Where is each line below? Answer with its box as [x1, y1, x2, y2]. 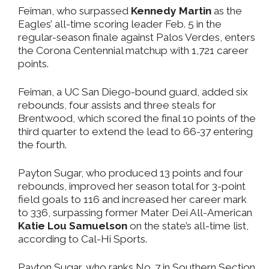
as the [211, 4, 242, 17]
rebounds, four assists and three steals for [18, 98, 216, 111]
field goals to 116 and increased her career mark [18, 193, 247, 205]
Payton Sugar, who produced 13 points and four [18, 166, 243, 179]
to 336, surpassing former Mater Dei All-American [18, 206, 252, 219]
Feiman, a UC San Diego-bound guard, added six [18, 85, 248, 98]
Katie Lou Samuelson [18, 219, 127, 232]
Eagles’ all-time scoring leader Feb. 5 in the [18, 17, 222, 30]
